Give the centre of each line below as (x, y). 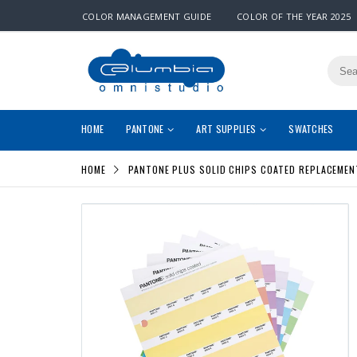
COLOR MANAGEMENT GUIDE (147, 16)
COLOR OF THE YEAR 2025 (294, 16)
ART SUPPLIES (226, 129)
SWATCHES (311, 129)
